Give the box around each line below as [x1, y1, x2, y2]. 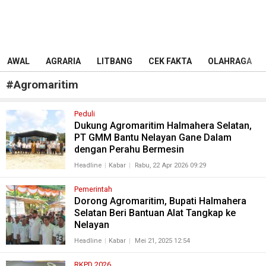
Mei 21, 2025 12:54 [134, 237, 190, 245]
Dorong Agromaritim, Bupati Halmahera [74, 195, 246, 207]
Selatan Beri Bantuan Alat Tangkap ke [74, 207, 236, 218]
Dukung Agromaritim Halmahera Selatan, [74, 120, 252, 131]
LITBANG [97, 56, 132, 66]
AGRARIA [46, 56, 81, 66]
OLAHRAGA [208, 56, 252, 66]
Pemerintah [74, 185, 112, 194]
